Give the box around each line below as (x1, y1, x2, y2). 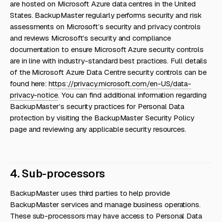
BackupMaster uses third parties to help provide (10, 188, 170, 198)
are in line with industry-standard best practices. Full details (10, 56, 208, 65)
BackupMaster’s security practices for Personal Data (10, 102, 185, 111)
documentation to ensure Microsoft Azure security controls (10, 45, 204, 54)
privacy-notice (10, 90, 58, 100)
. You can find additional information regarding (57, 90, 207, 100)
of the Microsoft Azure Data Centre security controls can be (10, 67, 207, 77)
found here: (10, 79, 49, 88)
